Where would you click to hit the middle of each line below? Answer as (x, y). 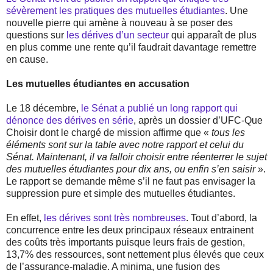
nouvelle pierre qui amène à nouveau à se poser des (119, 23)
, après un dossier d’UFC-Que (198, 121)
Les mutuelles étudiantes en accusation (98, 84)
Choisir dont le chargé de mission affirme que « (109, 133)
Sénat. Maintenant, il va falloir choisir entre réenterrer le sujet (136, 157)
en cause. (27, 60)
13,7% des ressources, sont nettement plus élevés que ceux (135, 255)
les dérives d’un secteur (118, 35)
